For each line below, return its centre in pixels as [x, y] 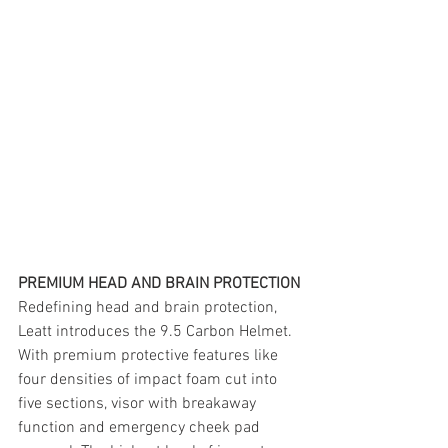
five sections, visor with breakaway [139, 404]
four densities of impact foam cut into [149, 380]
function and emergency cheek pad [141, 428]
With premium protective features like [150, 356]
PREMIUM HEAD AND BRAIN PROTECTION [159, 284]
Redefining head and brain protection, [149, 308]
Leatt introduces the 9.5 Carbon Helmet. [157, 332]
